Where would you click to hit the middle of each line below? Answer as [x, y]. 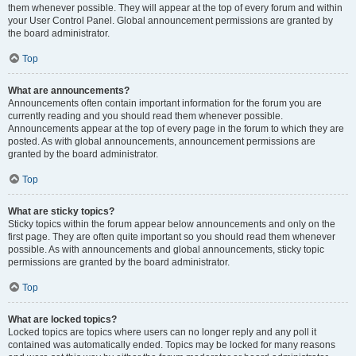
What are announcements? [69, 91]
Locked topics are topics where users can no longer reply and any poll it [162, 332]
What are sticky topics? [61, 211]
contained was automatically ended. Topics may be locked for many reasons [172, 345]
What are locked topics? [62, 319]
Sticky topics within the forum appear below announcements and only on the [172, 224]
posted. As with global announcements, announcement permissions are [162, 141]
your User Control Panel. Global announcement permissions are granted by [170, 21]
